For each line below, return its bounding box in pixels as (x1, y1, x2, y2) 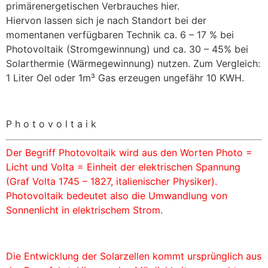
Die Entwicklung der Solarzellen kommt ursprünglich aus (6, 249, 261, 262)
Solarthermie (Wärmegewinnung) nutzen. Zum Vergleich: (6, 57, 260, 69)
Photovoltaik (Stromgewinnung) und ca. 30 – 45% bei (6, 42, 248, 55)
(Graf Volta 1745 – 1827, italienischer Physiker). (6, 175, 217, 188)
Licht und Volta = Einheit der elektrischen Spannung (6, 161, 240, 173)
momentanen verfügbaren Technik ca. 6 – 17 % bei (6, 28, 234, 41)
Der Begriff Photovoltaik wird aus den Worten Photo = (6, 147, 252, 159)
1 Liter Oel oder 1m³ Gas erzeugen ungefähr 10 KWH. (6, 71, 244, 84)
